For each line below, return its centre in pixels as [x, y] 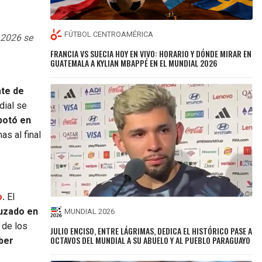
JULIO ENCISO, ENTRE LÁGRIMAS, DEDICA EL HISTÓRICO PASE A [151, 230]
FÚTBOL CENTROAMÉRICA [109, 35]
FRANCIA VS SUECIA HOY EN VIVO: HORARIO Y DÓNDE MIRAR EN [151, 53]
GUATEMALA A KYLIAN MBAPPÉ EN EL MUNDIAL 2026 [134, 63]
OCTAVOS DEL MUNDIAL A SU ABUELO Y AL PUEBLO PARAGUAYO [151, 240]
